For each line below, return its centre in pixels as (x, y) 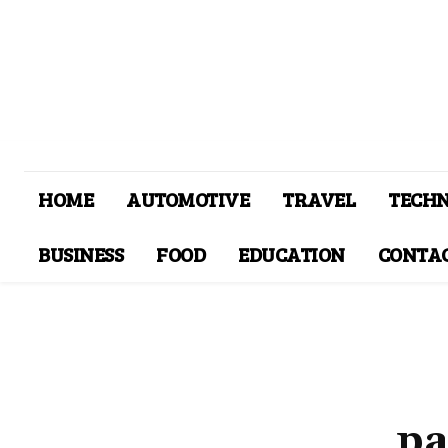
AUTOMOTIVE (187, 199)
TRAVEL (318, 199)
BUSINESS (80, 254)
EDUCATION (291, 254)
